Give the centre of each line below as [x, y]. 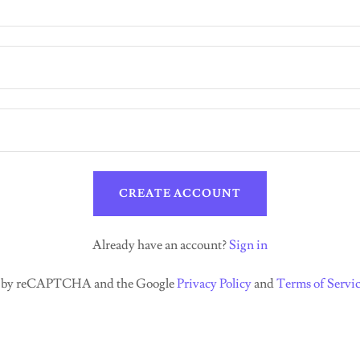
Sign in [248, 245]
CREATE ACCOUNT [180, 194]
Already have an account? [159, 245]
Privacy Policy [215, 284]
